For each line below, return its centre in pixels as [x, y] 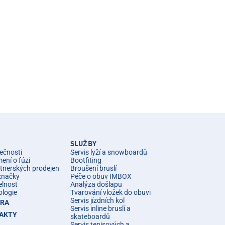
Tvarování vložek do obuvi [110, 192]
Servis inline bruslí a [100, 208]
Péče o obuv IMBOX [101, 176]
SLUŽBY [83, 144]
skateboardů [90, 216]
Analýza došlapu [96, 184]
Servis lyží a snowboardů [109, 152]
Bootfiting [86, 160]
